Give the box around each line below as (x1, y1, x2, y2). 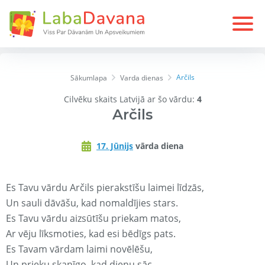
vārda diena (133, 140, 183, 152)
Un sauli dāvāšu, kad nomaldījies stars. (6, 196, 178, 210)
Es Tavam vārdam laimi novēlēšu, (6, 243, 153, 256)
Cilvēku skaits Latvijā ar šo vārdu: (63, 93, 197, 105)
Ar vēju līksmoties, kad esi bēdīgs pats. (6, 227, 176, 241)
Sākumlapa (70, 73, 107, 83)
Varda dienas (120, 73, 163, 83)
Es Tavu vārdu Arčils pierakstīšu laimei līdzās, (6, 181, 204, 195)
